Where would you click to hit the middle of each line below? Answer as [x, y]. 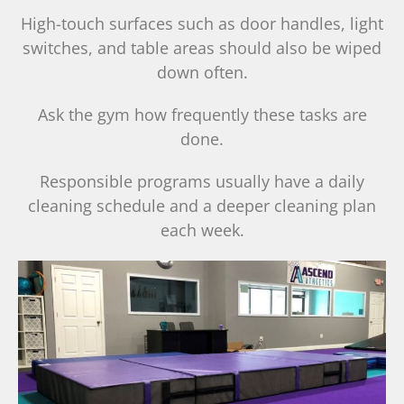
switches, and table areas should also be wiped [202, 48]
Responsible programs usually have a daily [202, 182]
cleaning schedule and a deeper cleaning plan [202, 206]
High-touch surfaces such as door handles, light [202, 24]
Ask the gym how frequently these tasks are [202, 115]
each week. [202, 230]
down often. [202, 73]
